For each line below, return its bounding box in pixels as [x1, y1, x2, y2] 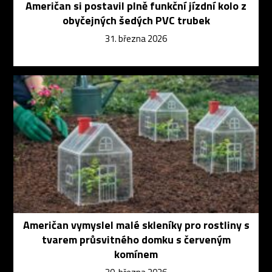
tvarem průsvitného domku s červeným [41, 231, 231, 248]
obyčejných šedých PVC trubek [62, 12, 210, 29]
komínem [114, 246, 158, 263]
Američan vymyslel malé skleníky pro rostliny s [22, 217, 250, 234]
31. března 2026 [105, 32, 167, 46]
